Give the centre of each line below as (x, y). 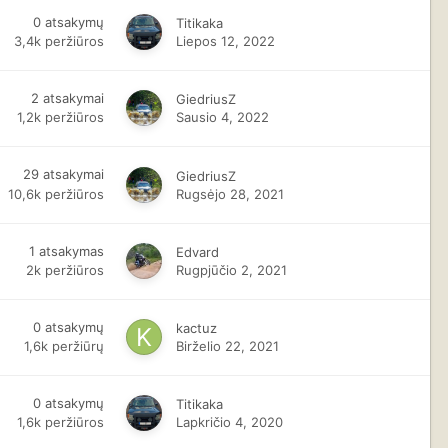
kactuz (197, 328)
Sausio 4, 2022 (223, 117)
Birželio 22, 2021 (228, 346)
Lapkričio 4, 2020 (230, 422)
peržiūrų (78, 346)
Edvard (198, 252)
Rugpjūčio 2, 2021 (232, 270)
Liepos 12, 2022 (226, 41)
